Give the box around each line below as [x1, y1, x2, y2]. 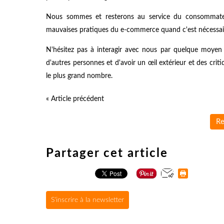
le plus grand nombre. [46, 72, 112, 79]
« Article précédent [46, 95, 104, 102]
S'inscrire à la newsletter [51, 196, 124, 203]
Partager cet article [46, 147, 168, 159]
